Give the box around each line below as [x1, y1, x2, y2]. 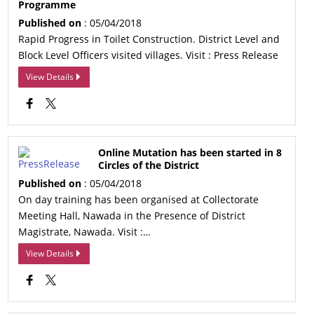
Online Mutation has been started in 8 [98, 146, 282, 159]
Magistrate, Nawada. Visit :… [18, 225, 151, 238]
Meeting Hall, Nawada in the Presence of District [18, 209, 246, 222]
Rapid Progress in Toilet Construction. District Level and [18, 32, 280, 46]
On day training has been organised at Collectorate [18, 193, 259, 206]
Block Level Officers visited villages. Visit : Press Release [18, 48, 279, 62]
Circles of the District [98, 158, 200, 172]
